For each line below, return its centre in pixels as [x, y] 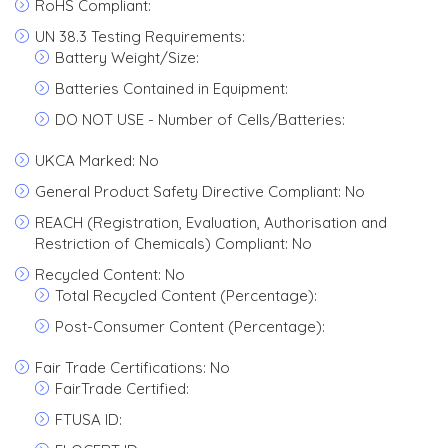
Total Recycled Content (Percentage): [186, 295]
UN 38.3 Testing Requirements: [140, 36]
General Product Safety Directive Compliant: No [200, 191]
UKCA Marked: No [97, 160]
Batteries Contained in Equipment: [171, 88]
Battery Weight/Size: [127, 57]
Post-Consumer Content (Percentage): [190, 326]
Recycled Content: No [110, 274]
